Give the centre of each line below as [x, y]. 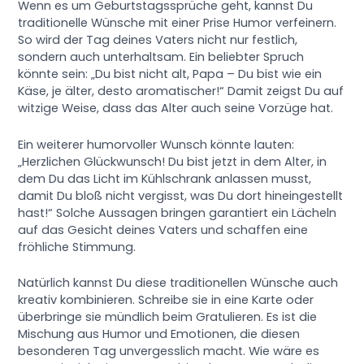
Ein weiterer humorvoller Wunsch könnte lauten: [156, 144]
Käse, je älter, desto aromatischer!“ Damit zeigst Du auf [181, 91]
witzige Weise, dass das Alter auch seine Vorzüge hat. [176, 108]
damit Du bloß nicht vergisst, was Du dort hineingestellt [181, 195]
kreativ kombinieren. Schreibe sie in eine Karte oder [166, 299]
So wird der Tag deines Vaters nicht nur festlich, [158, 40]
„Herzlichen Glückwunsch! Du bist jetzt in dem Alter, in [173, 161]
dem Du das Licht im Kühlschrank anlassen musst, [165, 178]
